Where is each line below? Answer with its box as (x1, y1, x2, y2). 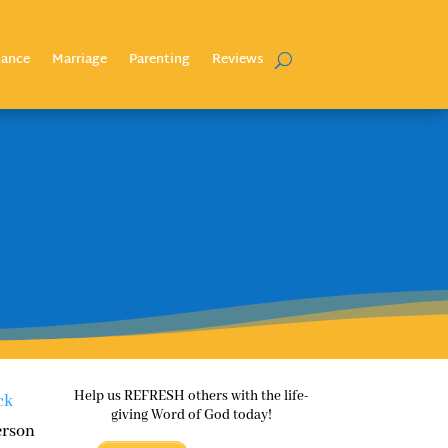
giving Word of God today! (110, 405, 272, 424)
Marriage (51, 48, 107, 72)
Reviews (211, 48, 264, 72)
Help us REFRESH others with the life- (73, 386, 309, 405)
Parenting (128, 48, 190, 72)
